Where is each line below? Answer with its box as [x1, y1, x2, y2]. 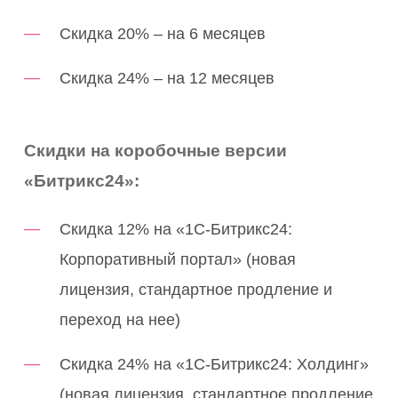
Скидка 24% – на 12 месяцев [60, 68, 275, 87]
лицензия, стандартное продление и [60, 280, 333, 298]
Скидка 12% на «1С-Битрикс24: [60, 219, 293, 238]
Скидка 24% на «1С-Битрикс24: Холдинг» [60, 354, 370, 373]
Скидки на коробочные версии [24, 140, 288, 160]
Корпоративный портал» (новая [60, 250, 297, 268]
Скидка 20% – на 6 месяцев [60, 24, 267, 43]
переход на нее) [60, 310, 181, 329]
